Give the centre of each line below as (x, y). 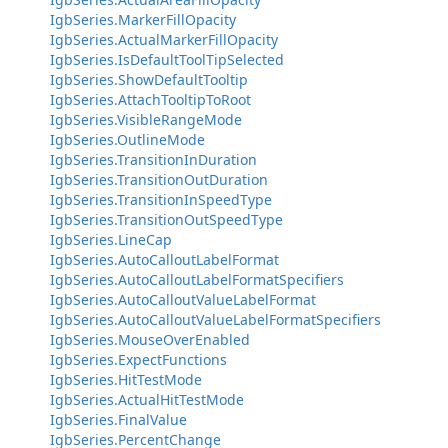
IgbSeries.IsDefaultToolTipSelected (167, 59)
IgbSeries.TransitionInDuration (153, 159)
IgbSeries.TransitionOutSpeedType (166, 219)
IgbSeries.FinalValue (118, 419)
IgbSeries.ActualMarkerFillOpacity (164, 39)
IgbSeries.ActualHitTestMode (147, 399)
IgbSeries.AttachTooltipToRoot (150, 99)
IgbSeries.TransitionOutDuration (159, 179)
